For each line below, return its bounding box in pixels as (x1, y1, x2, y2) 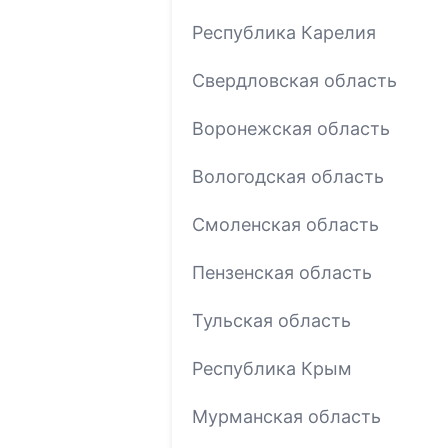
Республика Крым (192, 357, 352, 379)
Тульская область (192, 309, 351, 331)
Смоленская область (192, 213, 379, 235)
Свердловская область (192, 69, 397, 91)
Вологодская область (192, 165, 384, 187)
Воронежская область (192, 117, 390, 139)
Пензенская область (192, 261, 372, 283)
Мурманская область (192, 405, 381, 427)
